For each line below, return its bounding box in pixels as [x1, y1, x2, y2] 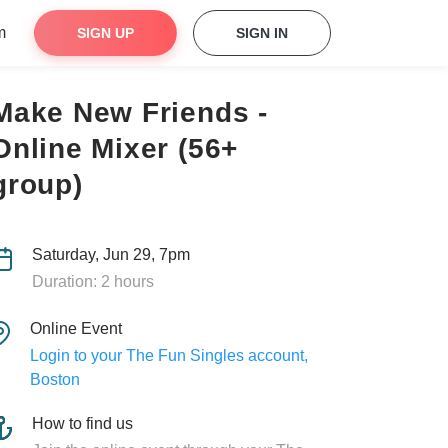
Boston [29, 371, 80, 388]
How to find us [32, 415, 133, 432]
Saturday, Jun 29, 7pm [31, 246, 190, 263]
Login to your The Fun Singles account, [29, 347, 308, 364]
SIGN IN [236, 25, 288, 41]
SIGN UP [77, 25, 134, 41]
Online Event [29, 320, 122, 337]
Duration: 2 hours [31, 273, 154, 290]
